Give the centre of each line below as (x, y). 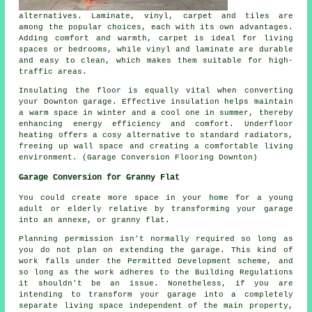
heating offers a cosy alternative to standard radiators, (156, 135)
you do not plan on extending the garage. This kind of (156, 250)
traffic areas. (53, 71)
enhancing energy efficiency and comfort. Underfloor (156, 124)
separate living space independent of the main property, (156, 305)
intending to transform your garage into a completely (156, 294)
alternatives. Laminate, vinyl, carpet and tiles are (156, 16)
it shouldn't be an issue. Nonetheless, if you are (156, 283)
